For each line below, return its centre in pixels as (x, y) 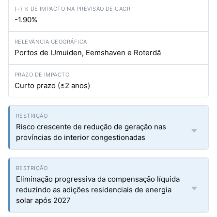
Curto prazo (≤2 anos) (52, 85)
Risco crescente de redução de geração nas (91, 127)
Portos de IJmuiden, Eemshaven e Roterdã (88, 53)
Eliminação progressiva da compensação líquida (98, 179)
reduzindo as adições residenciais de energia (94, 190)
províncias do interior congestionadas (81, 137)
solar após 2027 (43, 200)
